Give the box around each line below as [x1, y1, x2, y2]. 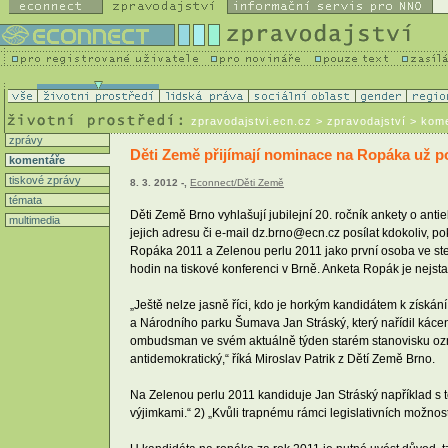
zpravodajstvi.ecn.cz [191, 115, 312, 127]
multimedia [6, 214, 60, 226]
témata [6, 194, 42, 206]
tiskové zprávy [6, 174, 81, 186]
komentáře [6, 154, 65, 166]
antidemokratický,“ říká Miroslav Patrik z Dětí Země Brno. [130, 351, 435, 366]
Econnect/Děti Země [190, 177, 284, 189]
